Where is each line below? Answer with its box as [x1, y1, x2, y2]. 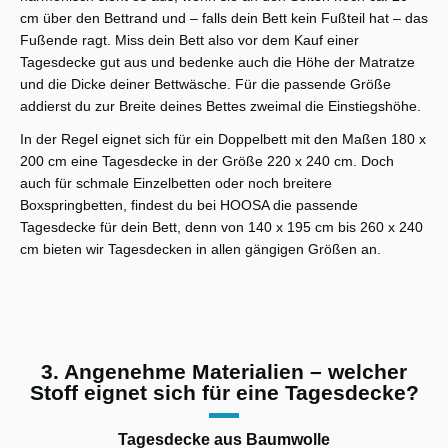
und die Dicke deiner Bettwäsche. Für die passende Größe [20, 75, 391, 92]
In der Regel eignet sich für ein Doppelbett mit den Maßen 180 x [20, 131, 426, 148]
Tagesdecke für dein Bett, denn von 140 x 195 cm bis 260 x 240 [20, 219, 423, 236]
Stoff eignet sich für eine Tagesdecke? [29, 381, 419, 405]
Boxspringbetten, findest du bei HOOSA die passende [20, 197, 358, 214]
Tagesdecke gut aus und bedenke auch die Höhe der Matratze [20, 53, 415, 70]
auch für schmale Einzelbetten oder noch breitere [20, 175, 332, 192]
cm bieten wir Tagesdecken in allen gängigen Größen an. [20, 241, 381, 258]
